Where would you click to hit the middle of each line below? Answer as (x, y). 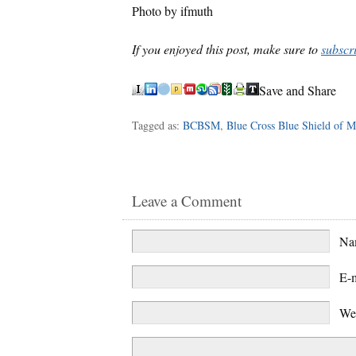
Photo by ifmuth (172, 10)
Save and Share (298, 90)
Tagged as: (157, 125)
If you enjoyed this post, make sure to (226, 48)
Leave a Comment (187, 200)
